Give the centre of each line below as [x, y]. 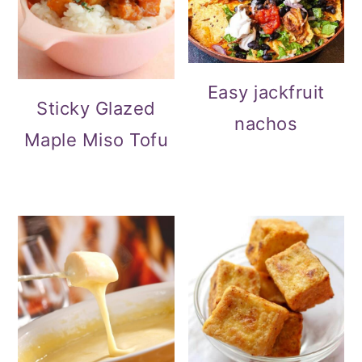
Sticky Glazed [96, 108]
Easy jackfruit [266, 93]
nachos [266, 124]
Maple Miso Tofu [96, 139]
